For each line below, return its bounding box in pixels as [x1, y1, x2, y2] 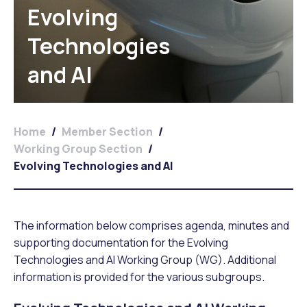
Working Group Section [14, 140, 143, 156]
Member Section [62, 123, 153, 139]
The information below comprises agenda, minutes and [14, 217, 289, 233]
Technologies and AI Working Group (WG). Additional [14, 251, 276, 267]
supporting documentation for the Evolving [14, 234, 228, 250]
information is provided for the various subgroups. [14, 269, 265, 284]
